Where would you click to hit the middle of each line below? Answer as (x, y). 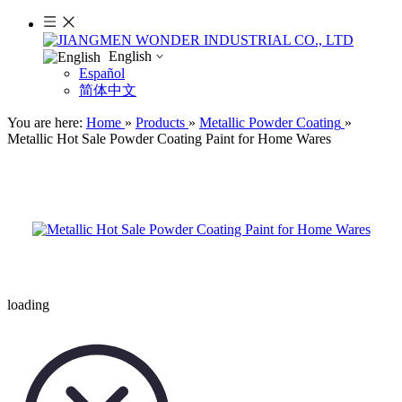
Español (102, 74)
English (130, 56)
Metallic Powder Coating (270, 123)
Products (160, 123)
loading (28, 305)
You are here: (45, 123)
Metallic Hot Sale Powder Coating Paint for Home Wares (169, 139)
